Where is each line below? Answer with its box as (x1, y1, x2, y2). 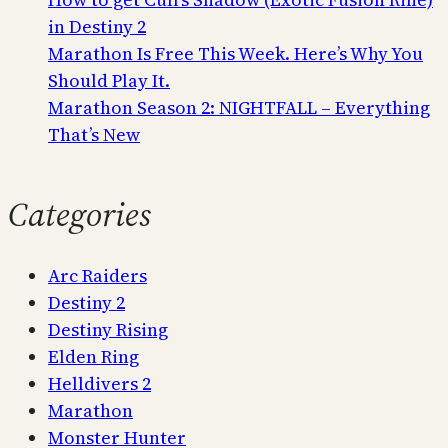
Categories (8, 190, 151, 237)
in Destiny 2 (48, 13, 146, 39)
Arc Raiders (48, 263, 147, 289)
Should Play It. (48, 67, 170, 93)
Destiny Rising (48, 317, 168, 343)
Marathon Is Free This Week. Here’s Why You (48, 40, 423, 66)
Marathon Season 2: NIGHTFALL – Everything (48, 94, 430, 120)
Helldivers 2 (48, 371, 151, 397)
